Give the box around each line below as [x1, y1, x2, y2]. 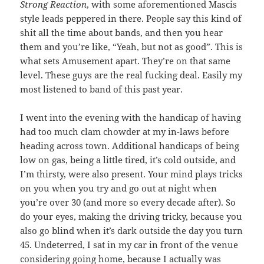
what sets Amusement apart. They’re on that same [20, 55, 231, 67]
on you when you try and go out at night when [20, 182, 217, 194]
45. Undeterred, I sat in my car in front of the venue [20, 239, 239, 251]
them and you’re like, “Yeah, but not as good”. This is [20, 41, 243, 53]
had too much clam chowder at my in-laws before [20, 126, 230, 138]
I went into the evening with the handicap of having [20, 111, 242, 124]
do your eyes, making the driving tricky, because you [20, 210, 243, 223]
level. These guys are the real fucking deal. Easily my [20, 69, 243, 81]
